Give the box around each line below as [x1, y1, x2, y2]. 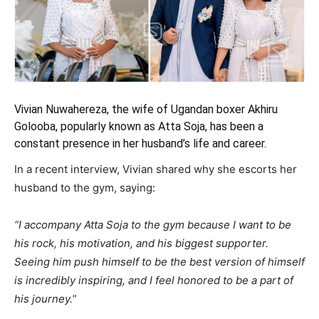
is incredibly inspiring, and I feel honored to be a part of [14, 273, 293, 288]
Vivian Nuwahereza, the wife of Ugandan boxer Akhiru [14, 103, 278, 117]
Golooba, [14, 120, 58, 134]
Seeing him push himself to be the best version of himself [14, 255, 305, 269]
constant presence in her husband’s [14, 137, 190, 151]
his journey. [14, 292, 73, 306]
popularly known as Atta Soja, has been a [58, 120, 263, 134]
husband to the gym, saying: [14, 181, 155, 195]
